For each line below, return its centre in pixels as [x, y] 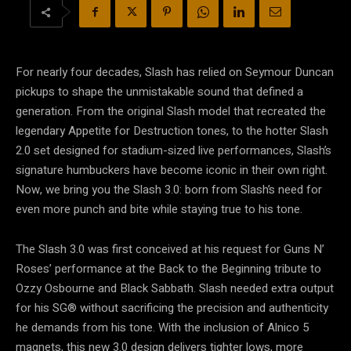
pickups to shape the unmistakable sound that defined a [159, 92]
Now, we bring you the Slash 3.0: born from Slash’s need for [169, 190]
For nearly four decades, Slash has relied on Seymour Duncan [175, 72]
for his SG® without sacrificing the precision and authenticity [172, 308]
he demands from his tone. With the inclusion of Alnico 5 [162, 328]
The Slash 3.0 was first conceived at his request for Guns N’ [170, 250]
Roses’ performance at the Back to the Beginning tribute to [168, 269]
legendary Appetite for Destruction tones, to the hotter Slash [172, 131]
